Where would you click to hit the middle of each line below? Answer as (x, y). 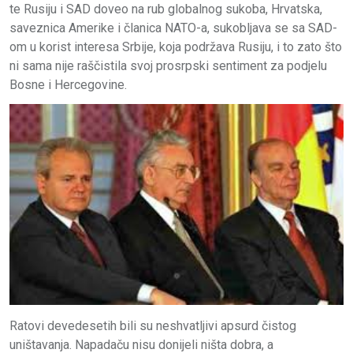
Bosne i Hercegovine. (68, 84)
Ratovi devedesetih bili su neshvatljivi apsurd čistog (153, 326)
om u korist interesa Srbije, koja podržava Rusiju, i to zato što (176, 46)
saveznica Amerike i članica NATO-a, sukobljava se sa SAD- (173, 28)
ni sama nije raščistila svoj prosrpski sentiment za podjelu (168, 65)
